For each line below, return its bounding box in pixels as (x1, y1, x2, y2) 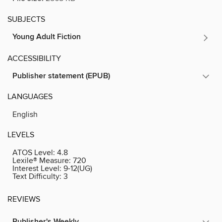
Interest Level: (12, 163, 63, 173)
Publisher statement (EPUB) (12, 70, 110, 81)
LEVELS (7, 129, 34, 140)
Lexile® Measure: (12, 155, 73, 166)
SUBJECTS (7, 14, 45, 24)
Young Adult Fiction (12, 31, 81, 42)
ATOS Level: (12, 147, 57, 158)
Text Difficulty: (12, 171, 63, 181)
